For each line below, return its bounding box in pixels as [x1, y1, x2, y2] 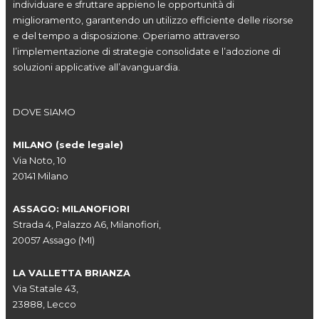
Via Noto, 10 [13, 155, 66, 166]
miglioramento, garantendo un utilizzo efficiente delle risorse [13, 14, 293, 26]
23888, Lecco [13, 298, 76, 310]
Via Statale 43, [13, 283, 78, 294]
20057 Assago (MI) [13, 234, 95, 246]
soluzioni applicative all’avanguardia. [13, 61, 180, 73]
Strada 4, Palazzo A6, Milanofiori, [13, 219, 161, 230]
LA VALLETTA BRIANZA [13, 267, 130, 278]
